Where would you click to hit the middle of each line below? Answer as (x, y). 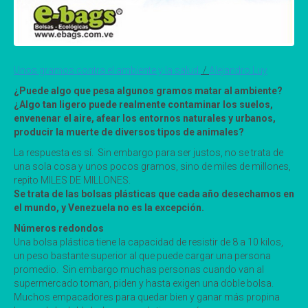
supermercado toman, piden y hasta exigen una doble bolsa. (145, 283)
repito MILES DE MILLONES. (72, 180)
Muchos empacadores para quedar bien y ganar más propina (147, 297)
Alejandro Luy (238, 70)
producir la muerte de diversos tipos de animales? (129, 132)
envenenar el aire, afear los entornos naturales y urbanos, (145, 118)
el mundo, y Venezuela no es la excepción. (109, 207)
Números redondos (59, 228)
